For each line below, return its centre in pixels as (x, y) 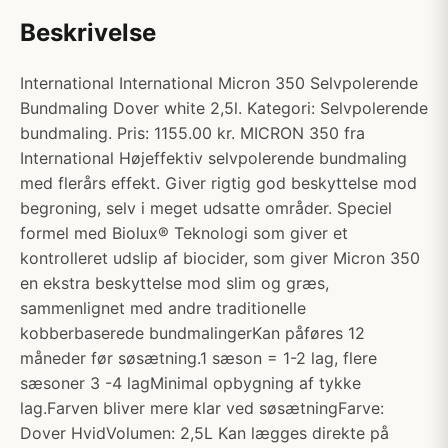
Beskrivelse (88, 32)
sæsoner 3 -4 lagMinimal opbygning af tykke (190, 383)
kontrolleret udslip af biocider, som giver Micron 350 (220, 258)
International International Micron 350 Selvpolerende (219, 83)
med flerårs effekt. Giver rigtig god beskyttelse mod (218, 183)
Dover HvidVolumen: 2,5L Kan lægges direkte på (204, 433)
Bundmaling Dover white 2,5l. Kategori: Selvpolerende (224, 108)
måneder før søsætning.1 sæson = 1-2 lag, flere (198, 358)
